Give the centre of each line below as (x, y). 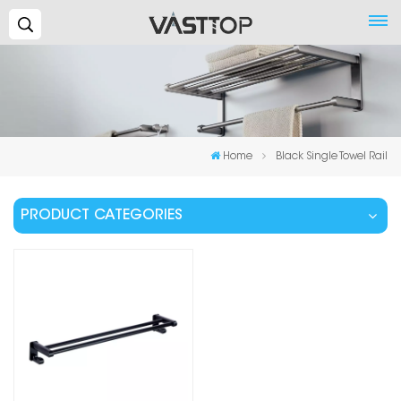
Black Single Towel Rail (332, 157)
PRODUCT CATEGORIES (102, 216)
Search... (67, 24)
